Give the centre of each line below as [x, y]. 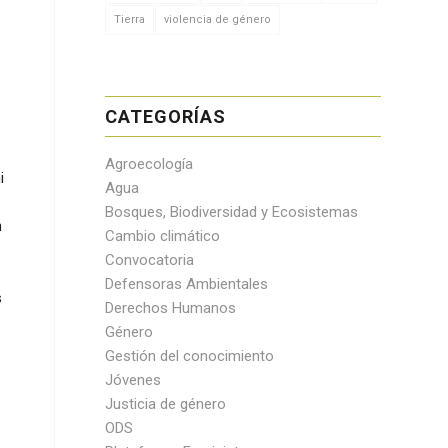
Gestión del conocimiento [190, 356]
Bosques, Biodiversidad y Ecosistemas [232, 212]
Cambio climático [163, 236]
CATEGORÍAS [166, 116]
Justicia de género [166, 404]
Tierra [130, 19]
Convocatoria [150, 260]
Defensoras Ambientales [187, 284]
